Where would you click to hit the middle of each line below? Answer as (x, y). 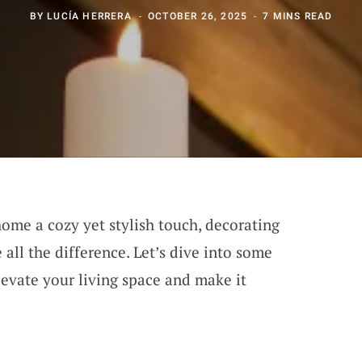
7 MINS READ (298, 16)
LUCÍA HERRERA (89, 16)
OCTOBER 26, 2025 (198, 16)
